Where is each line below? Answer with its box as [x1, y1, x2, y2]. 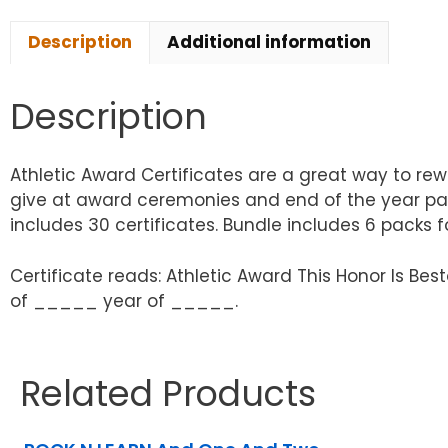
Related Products [20, 368, 316, 418]
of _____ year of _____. [10, 288, 238, 313]
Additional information [167, 30, 371, 55]
